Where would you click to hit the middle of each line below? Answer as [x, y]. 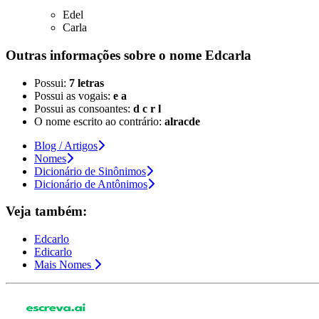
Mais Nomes [63, 265]
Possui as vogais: [74, 95]
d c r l [147, 108]
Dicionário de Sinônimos [90, 171]
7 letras [87, 83]
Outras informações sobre [82, 55]
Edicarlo [53, 252]
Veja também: [46, 211]
